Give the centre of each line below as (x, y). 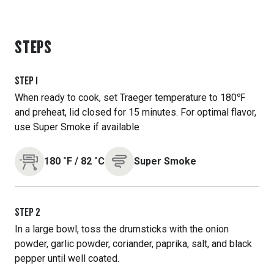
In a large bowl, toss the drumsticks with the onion (122, 229)
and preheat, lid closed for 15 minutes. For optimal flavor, (135, 112)
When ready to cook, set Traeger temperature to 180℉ (130, 98)
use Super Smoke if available (77, 127)
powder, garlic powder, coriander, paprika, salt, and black (133, 244)
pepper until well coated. (67, 258)
